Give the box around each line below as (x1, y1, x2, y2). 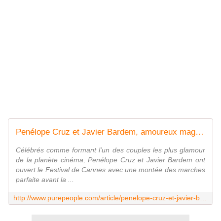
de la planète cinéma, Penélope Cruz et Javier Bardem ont (16, 156, 205, 164)
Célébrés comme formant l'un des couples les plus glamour (16, 146, 205, 154)
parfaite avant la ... (16, 176, 74, 184)
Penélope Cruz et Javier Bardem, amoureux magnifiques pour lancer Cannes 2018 (195, 127, 204, 137)
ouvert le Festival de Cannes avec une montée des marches (16, 166, 205, 174)
